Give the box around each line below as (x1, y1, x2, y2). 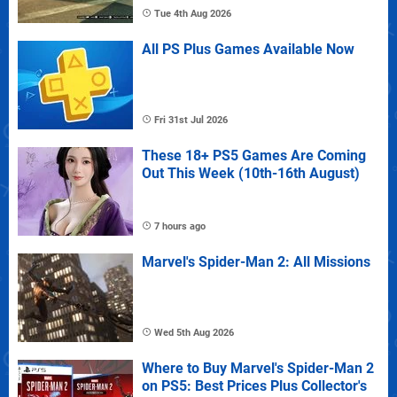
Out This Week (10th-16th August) (142, 164, 360, 182)
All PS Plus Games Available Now (142, 40, 354, 58)
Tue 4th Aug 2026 (154, 7, 231, 19)
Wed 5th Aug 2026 (154, 326, 234, 339)
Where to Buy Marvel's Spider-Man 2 (142, 359, 374, 377)
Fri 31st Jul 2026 (154, 113, 228, 126)
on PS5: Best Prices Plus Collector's (142, 377, 367, 394)
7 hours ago (154, 220, 206, 232)
